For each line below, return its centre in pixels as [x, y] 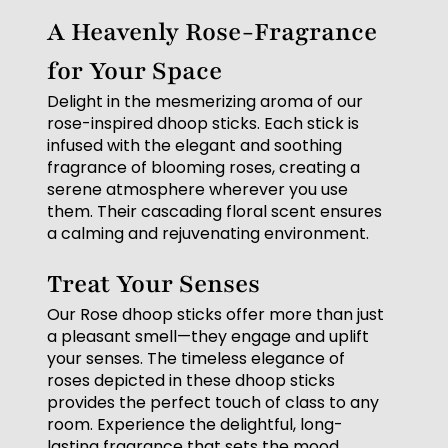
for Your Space [135, 71]
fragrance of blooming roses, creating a [204, 168]
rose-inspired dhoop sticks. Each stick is [203, 124]
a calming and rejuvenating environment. [208, 234]
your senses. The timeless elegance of [196, 359]
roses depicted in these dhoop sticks [191, 381]
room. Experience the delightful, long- [195, 425]
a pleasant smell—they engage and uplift [208, 337]
